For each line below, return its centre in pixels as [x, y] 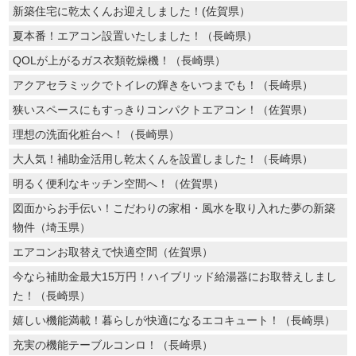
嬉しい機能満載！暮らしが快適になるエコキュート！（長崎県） [174, 320]
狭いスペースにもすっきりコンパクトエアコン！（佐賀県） [163, 109]
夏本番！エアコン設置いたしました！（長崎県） [135, 35]
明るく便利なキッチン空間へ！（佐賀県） [119, 183]
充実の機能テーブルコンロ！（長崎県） [113, 344]
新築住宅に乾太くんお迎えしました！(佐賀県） [132, 11]
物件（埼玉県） [52, 227]
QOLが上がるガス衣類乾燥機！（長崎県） [120, 60]
